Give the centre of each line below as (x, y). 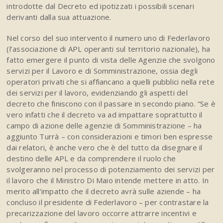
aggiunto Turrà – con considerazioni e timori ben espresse (110, 137)
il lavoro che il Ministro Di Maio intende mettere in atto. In (108, 180)
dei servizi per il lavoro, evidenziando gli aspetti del (97, 93)
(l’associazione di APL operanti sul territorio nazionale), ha (109, 49)
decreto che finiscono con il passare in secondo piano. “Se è (111, 104)
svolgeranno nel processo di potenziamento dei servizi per (111, 169)
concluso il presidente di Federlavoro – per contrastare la (108, 202)
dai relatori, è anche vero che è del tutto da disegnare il (105, 148)
